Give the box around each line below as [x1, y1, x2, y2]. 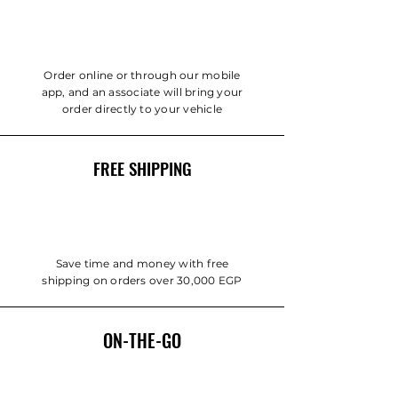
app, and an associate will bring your [41, 85, 243, 99]
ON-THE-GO [103, 327, 181, 354]
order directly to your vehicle [61, 102, 223, 115]
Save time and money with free [55, 257, 229, 270]
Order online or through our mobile [44, 68, 241, 82]
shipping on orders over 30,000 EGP [42, 274, 243, 287]
